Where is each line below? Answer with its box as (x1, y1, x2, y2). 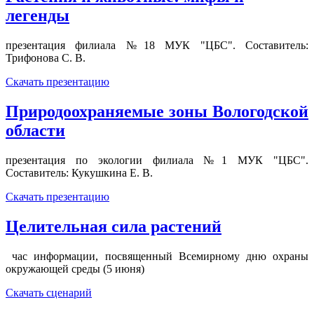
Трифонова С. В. (6, 51, 86, 64)
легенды (6, 6, 69, 25)
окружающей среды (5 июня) (6, 262, 144, 275)
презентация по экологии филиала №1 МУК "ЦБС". (6, 153, 308, 166)
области (6, 121, 65, 139)
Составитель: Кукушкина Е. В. (6, 166, 153, 179)
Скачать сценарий (6, 286, 92, 299)
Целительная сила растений (6, 217, 221, 235)
